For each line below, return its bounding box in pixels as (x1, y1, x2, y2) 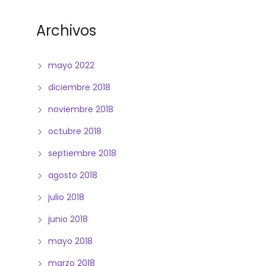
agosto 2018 (48, 169, 97, 181)
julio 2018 (48, 191, 84, 203)
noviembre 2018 (48, 103, 113, 115)
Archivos (36, 20, 96, 40)
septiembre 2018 (48, 147, 116, 159)
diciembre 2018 (48, 81, 110, 93)
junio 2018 (48, 213, 88, 225)
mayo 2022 (48, 59, 94, 71)
